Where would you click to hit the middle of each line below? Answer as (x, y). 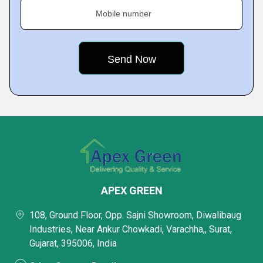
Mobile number (124, 13)
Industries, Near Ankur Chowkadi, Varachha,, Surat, (131, 229)
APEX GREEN (131, 190)
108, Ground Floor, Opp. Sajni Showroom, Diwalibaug (135, 215)
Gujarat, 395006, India (73, 243)
